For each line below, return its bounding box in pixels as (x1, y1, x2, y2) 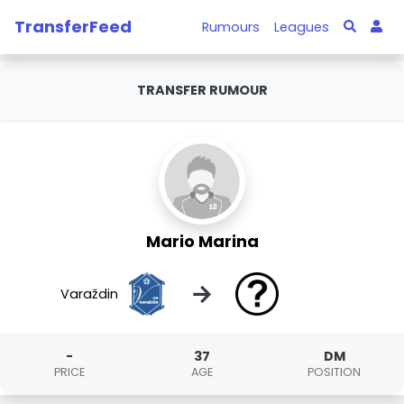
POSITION (308, 364, 362, 380)
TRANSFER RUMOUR (136, 81, 268, 99)
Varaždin (60, 284, 119, 303)
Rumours (202, 17, 261, 36)
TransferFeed (14, 14, 132, 38)
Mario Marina (145, 230, 259, 252)
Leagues (274, 17, 330, 36)
